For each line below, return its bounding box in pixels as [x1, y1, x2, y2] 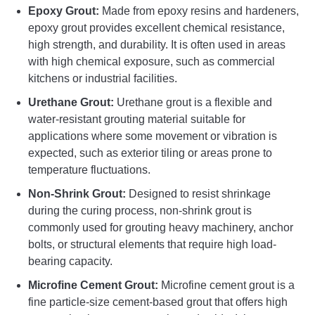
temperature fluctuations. [28, 163, 150, 176]
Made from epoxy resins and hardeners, [99, 4, 299, 17]
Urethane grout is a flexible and [114, 96, 272, 108]
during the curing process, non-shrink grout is [28, 204, 252, 217]
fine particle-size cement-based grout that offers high [28, 295, 288, 308]
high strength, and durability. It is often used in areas [28, 38, 285, 51]
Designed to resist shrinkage [126, 187, 271, 200]
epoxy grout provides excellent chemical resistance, [28, 21, 285, 34]
